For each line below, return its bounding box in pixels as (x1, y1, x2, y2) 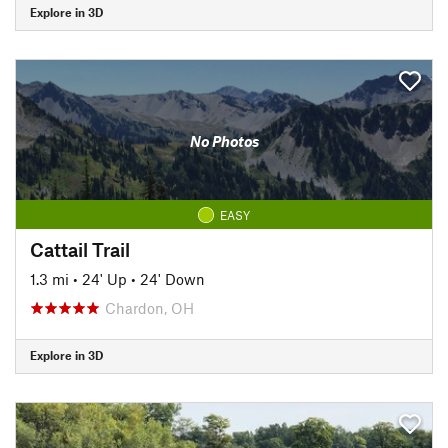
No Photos (189, 132, 259, 150)
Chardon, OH (105, 298, 194, 317)
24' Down (140, 269, 205, 288)
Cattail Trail (30, 237, 130, 261)
